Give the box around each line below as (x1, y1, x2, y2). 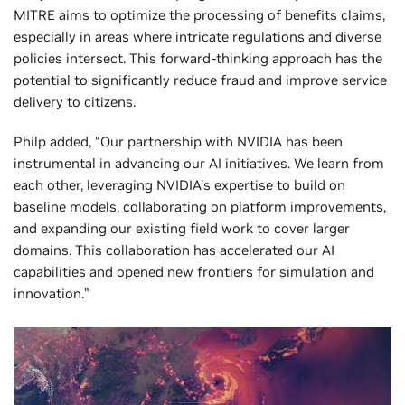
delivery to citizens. (14, 92, 136, 110)
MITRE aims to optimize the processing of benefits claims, (14, 5, 385, 24)
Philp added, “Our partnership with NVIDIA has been (14, 132, 343, 150)
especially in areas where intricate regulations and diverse (14, 27, 381, 45)
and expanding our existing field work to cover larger (14, 219, 350, 237)
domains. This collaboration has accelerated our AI (14, 240, 334, 259)
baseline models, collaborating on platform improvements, (14, 197, 386, 215)
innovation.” (14, 284, 89, 302)
